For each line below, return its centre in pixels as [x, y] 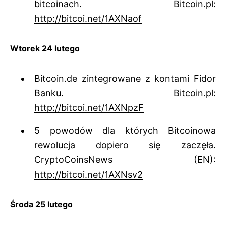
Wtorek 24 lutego [45, 49]
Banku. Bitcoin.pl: [125, 93]
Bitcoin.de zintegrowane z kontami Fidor [125, 79]
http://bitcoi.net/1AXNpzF [89, 108]
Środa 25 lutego [41, 205]
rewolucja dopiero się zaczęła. [125, 145]
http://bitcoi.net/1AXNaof [88, 19]
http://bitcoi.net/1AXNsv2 [89, 175]
